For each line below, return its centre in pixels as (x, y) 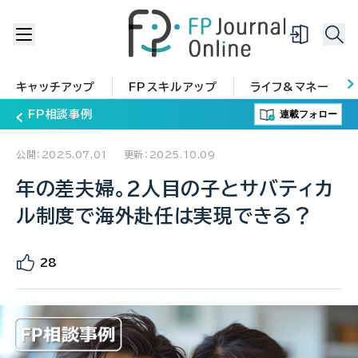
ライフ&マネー (290, 88)
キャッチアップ (56, 88)
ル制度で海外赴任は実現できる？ (164, 216)
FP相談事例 (60, 115)
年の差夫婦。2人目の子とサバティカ (175, 189)
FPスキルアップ (173, 88)
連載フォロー (308, 114)
